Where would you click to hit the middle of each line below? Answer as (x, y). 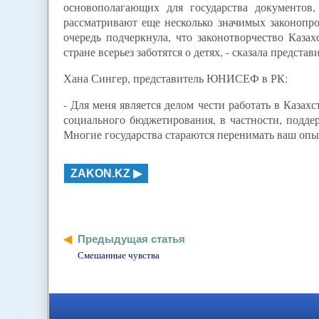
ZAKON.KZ (100, 173)
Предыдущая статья (131, 239)
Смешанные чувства (118, 255)
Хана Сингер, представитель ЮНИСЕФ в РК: (175, 78)
